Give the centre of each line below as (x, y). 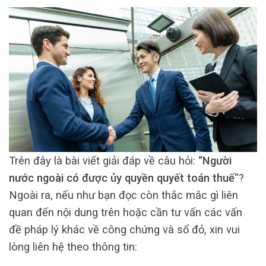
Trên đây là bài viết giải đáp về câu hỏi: (104, 161)
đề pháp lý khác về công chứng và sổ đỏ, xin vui (124, 230)
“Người (215, 161)
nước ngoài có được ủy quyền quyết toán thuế (122, 178)
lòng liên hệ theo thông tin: (73, 247)
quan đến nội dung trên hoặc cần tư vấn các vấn (126, 213)
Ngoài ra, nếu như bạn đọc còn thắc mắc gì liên (123, 195)
